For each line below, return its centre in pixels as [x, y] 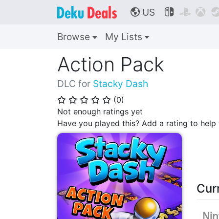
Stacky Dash [120, 84]
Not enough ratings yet [100, 111]
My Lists [125, 37]
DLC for [75, 84]
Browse [75, 37]
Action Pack [111, 64]
